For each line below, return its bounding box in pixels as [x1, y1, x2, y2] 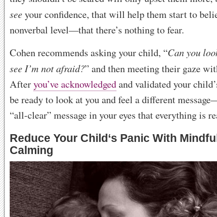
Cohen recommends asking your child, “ [10, 46, 168, 59]
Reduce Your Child [10, 131, 108, 144]
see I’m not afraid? [10, 61, 85, 75]
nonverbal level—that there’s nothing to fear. [10, 23, 184, 36]
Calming [10, 143, 53, 156]
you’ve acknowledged [33, 77, 116, 91]
